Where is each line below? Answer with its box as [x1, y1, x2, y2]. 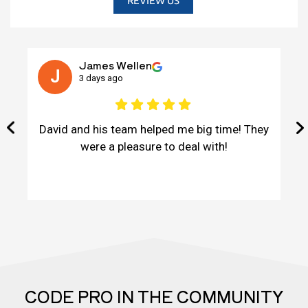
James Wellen [79, 58, 152, 73]
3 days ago [79, 73, 123, 84]
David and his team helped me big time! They [39, 122, 269, 137]
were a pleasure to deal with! [80, 140, 228, 154]
